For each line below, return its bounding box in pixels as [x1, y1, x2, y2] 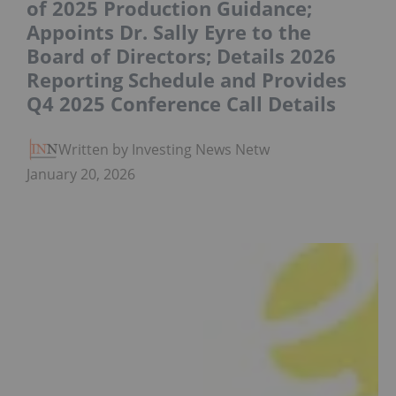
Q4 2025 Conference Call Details [27, 90, 336, 118]
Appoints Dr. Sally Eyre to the [27, 19, 311, 46]
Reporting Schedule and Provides [27, 66, 346, 94]
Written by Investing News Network [58, 140, 292, 160]
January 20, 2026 [27, 164, 135, 185]
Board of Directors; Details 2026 [27, 42, 336, 70]
